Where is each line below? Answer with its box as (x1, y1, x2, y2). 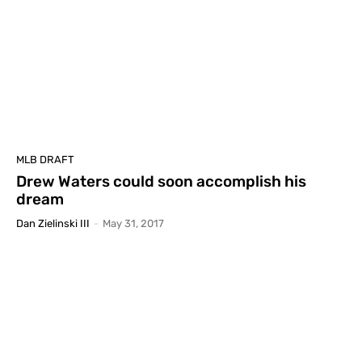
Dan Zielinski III (16, 217, 90, 229)
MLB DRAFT (16, 153, 74, 166)
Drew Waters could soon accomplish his (16, 171, 306, 191)
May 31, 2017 (103, 217, 164, 229)
